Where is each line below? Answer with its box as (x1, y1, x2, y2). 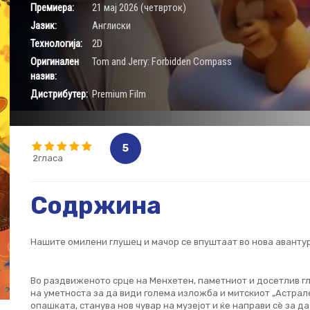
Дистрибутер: (30, 88, 88, 100)
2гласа (32, 153, 63, 163)
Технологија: (30, 37, 82, 50)
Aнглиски (91, 19, 131, 32)
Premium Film (91, 88, 146, 100)
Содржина (30, 191, 161, 220)
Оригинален (30, 55, 79, 68)
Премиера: (30, 1, 74, 14)
